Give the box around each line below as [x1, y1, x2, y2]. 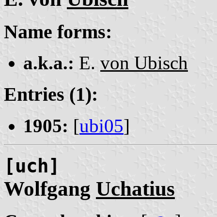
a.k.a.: [23, 52, 74, 74]
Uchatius [96, 177, 175, 200]
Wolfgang [4, 177, 96, 200]
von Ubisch [100, 52, 188, 74]
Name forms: [4, 20, 112, 43]
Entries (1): [4, 83, 98, 106]
